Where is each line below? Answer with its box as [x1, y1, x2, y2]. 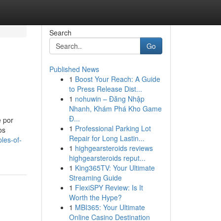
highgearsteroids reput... [69, 153, 146, 163]
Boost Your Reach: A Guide [74, 74, 160, 84]
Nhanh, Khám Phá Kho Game [69, 104, 162, 113]
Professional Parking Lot [74, 123, 151, 133]
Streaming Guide [69, 173, 122, 183]
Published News [49, 64, 99, 74]
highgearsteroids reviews [74, 143, 153, 153]
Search [49, 28, 72, 37]
